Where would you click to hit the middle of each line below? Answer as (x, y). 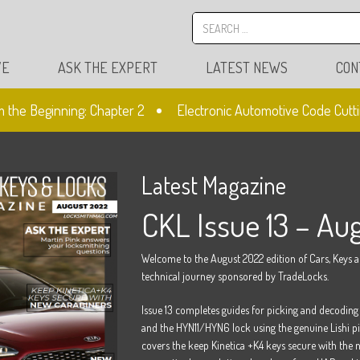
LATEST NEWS (247, 67)
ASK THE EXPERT (108, 67)
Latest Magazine (213, 185)
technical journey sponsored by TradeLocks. (235, 276)
